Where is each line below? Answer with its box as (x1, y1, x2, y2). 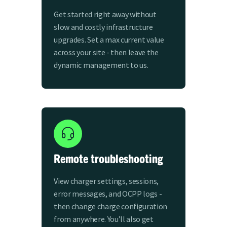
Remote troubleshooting (54, 150, 164, 166)
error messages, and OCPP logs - (54, 188, 162, 199)
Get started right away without (54, 9, 157, 19)
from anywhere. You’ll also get (54, 214, 154, 224)
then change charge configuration (54, 201, 168, 212)
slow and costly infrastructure (54, 21, 153, 32)
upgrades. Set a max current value (54, 34, 164, 45)
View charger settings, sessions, (54, 176, 159, 186)
